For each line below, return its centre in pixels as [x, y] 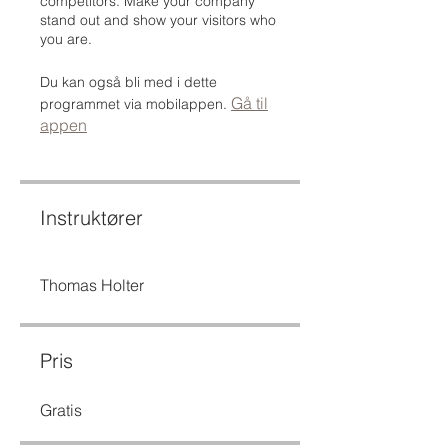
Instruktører [91, 217]
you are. [66, 39]
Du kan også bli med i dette [128, 82]
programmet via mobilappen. [133, 104]
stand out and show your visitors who [158, 20]
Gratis [61, 410]
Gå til [249, 103]
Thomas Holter [92, 285]
